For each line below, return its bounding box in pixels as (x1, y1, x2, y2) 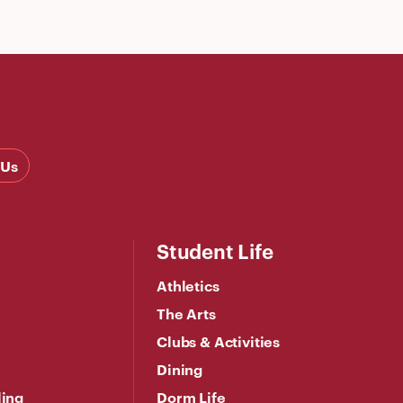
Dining (157, 358, 203, 379)
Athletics (157, 274, 219, 295)
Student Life (157, 236, 273, 264)
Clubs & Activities (157, 330, 281, 351)
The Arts (157, 302, 216, 323)
